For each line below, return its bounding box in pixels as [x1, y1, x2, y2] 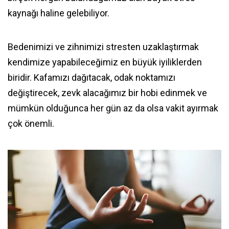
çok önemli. [8, 118, 54, 129]
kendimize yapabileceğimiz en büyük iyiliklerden [8, 56, 202, 67]
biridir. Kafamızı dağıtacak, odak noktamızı [8, 72, 175, 83]
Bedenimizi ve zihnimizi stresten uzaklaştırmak [8, 41, 199, 52]
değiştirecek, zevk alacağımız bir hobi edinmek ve [8, 87, 207, 98]
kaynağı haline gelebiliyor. [8, 7, 111, 18]
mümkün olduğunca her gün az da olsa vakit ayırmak [8, 102, 218, 113]
